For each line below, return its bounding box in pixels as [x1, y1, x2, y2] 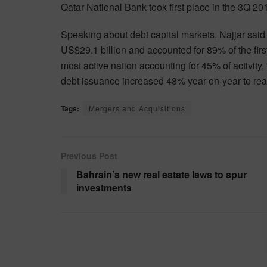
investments [76, 180, 132, 194]
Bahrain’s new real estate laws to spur [76, 167, 247, 181]
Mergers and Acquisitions [89, 103, 185, 113]
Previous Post [61, 149, 117, 162]
